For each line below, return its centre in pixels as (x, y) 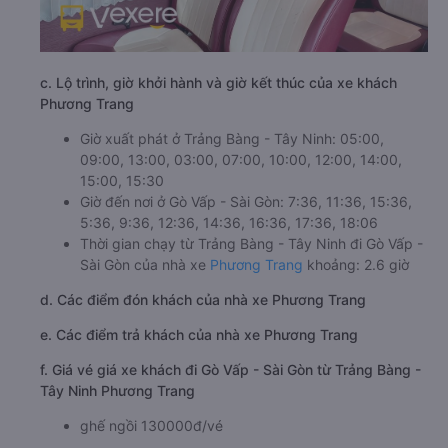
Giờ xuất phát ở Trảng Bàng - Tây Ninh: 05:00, (232, 138)
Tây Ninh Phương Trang (117, 390)
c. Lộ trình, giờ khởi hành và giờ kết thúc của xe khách (218, 82)
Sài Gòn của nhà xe (145, 264)
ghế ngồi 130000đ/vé (151, 425)
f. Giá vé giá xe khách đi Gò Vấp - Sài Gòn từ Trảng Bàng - (230, 369)
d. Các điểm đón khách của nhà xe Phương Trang (203, 299)
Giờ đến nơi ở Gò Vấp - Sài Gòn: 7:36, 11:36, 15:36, (246, 201)
